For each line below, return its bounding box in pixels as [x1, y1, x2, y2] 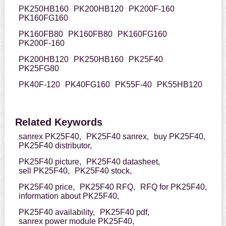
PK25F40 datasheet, [86, 157, 160, 166]
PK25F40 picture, [18, 157, 81, 166]
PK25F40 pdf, [99, 208, 149, 217]
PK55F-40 [115, 80, 152, 89]
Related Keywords [15, 117, 102, 128]
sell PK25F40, [18, 166, 70, 176]
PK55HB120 [156, 80, 202, 89]
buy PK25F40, [153, 132, 205, 141]
